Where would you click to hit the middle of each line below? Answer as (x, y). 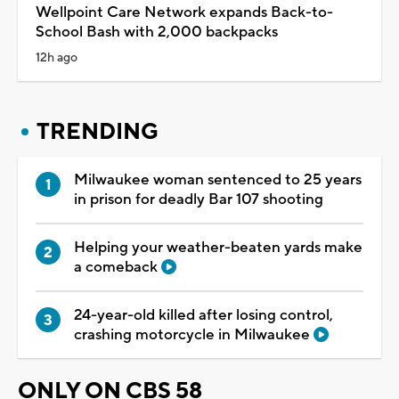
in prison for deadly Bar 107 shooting (199, 199)
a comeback (118, 267)
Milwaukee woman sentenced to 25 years (218, 179)
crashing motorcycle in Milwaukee (194, 334)
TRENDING (98, 131)
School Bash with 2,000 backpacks (157, 32)
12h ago (57, 57)
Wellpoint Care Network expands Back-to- (184, 12)
